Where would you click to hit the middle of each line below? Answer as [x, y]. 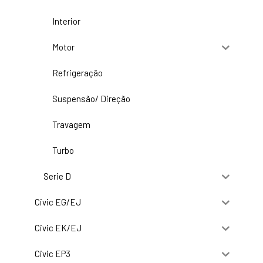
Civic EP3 [53, 254]
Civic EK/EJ [58, 228]
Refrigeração [77, 73]
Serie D [57, 176]
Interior [66, 21]
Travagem [71, 125]
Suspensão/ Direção [91, 99]
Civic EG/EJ [58, 202]
